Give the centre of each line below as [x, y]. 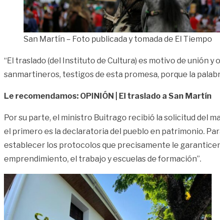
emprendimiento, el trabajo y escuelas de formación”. [103, 159]
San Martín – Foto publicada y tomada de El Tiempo [118, 39]
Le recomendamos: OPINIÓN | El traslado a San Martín [108, 96]
